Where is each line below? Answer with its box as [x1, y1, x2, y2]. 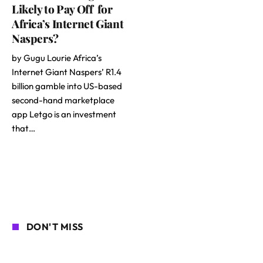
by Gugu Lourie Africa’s [12, 52, 102, 63]
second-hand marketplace [12, 94, 114, 106]
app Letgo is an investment [12, 108, 116, 120]
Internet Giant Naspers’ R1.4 [12, 66, 122, 77]
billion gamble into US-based [12, 80, 122, 92]
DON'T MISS [26, 220, 83, 232]
